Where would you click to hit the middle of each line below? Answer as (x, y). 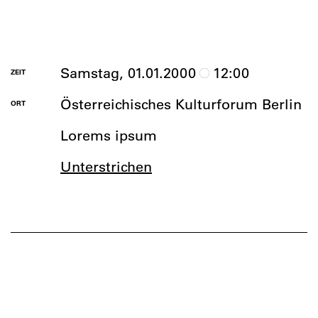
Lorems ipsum (109, 135)
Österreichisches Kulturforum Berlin (181, 104)
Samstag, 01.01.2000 (128, 72)
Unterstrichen (106, 166)
